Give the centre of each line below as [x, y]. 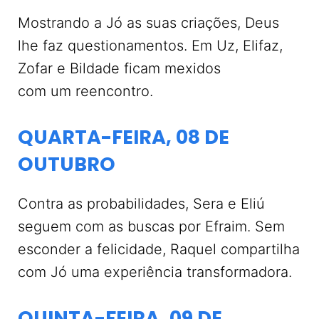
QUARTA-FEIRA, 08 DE [124, 137]
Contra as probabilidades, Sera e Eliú [141, 204]
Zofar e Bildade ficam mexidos [119, 68]
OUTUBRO [67, 164]
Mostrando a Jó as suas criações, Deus [148, 23]
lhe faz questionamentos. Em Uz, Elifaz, [150, 46]
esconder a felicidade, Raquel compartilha [159, 249]
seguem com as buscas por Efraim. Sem [151, 226]
